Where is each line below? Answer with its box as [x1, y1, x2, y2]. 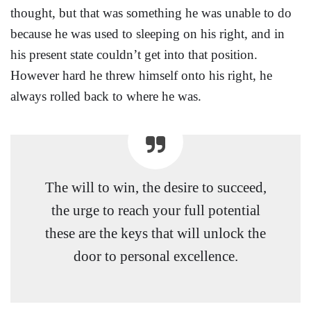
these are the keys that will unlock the [45, 225, 266, 242]
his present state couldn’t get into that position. [10, 47, 258, 62]
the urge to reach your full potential [51, 202, 260, 219]
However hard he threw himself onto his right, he [10, 68, 272, 83]
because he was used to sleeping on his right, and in [10, 26, 285, 41]
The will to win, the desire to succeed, [44, 179, 267, 196]
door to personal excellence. [73, 248, 238, 264]
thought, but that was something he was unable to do [10, 6, 292, 20]
